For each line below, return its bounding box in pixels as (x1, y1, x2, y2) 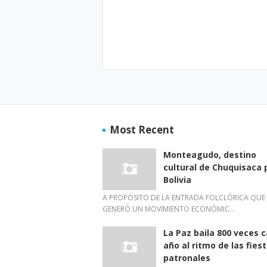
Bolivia (163, 174, 191, 185)
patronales (163, 252, 210, 263)
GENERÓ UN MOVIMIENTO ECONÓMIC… (103, 204, 235, 214)
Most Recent (110, 123, 174, 136)
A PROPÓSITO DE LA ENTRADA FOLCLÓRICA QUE (103, 193, 265, 203)
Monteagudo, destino (163, 149, 256, 160)
